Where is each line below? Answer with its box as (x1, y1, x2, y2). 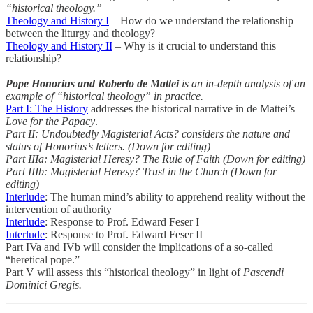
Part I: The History (6, 102, 88, 115)
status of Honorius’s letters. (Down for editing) (6, 140, 210, 152)
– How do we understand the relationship (109, 14, 293, 27)
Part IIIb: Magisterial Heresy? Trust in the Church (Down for (6, 165, 277, 177)
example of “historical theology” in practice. (6, 89, 203, 102)
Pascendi (243, 265, 284, 278)
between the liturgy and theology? (6, 27, 155, 39)
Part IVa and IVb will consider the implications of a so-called (6, 240, 273, 253)
